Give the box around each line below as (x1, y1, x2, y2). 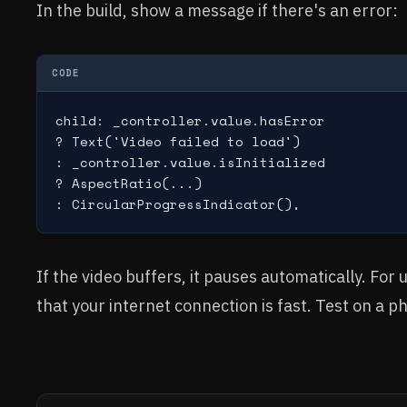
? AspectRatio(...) (55, 174, 203, 193)
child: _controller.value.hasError (55, 111, 325, 130)
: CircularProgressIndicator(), (55, 194, 301, 213)
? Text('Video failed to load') (55, 132, 301, 151)
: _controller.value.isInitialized (55, 153, 325, 172)
